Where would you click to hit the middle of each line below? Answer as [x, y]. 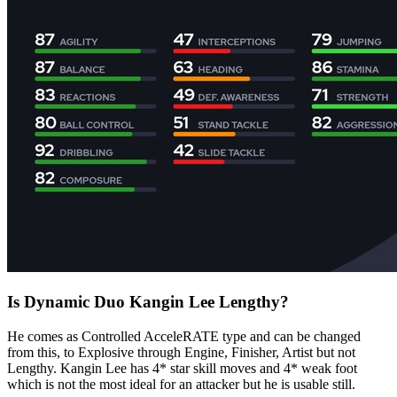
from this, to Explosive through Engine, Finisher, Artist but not [181, 352]
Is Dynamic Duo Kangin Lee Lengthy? [148, 301]
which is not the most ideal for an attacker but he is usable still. [181, 384]
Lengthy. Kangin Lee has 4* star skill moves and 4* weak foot [182, 368]
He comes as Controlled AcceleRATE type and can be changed [184, 336]
